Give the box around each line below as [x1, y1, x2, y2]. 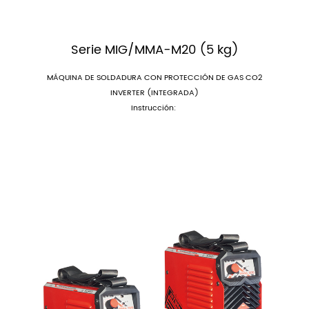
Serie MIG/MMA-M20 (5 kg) [70, 39, 239, 60]
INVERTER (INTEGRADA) [110, 86, 199, 100]
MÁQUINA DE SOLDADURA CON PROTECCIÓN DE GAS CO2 [47, 71, 262, 85]
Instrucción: [131, 101, 178, 115]
